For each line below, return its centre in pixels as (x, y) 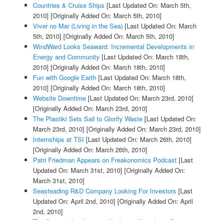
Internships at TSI (58, 139)
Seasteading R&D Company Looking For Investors (104, 191)
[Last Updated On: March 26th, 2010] (137, 139)
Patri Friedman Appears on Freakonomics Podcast (105, 160)
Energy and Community (66, 57)
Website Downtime (59, 98)
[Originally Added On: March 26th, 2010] (90, 150)
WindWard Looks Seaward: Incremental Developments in (113, 47)
